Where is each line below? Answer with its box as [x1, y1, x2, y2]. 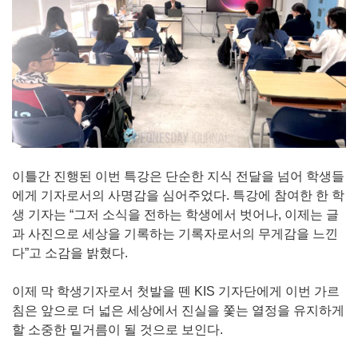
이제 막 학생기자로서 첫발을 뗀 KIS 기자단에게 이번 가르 [12, 284, 340, 299]
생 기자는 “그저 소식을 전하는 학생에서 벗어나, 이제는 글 [12, 208, 339, 222]
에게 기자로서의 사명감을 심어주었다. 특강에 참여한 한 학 [12, 189, 344, 203]
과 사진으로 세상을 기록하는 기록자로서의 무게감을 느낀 [12, 227, 338, 241]
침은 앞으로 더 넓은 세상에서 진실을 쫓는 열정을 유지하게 [12, 304, 344, 318]
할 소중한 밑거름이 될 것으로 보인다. [12, 323, 223, 337]
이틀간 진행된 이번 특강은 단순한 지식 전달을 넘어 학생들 [12, 169, 344, 184]
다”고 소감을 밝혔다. [12, 246, 128, 261]
